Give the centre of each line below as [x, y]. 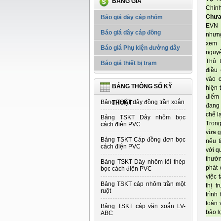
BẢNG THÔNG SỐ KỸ [142, 86]
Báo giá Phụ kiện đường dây [140, 48]
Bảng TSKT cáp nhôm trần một [143, 184]
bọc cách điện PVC [126, 169]
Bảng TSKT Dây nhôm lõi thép [143, 162]
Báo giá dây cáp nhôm [132, 17]
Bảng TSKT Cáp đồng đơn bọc [143, 140]
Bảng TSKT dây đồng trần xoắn [143, 102]
